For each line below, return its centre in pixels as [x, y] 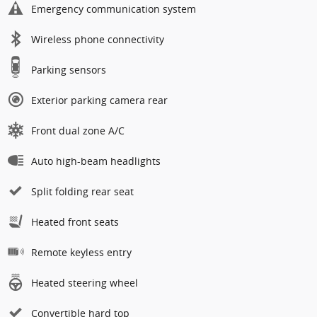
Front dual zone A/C [78, 131]
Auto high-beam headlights [96, 161]
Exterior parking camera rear [99, 100]
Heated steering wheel [85, 283]
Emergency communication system [114, 9]
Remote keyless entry [81, 253]
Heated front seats [75, 222]
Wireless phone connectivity [98, 40]
